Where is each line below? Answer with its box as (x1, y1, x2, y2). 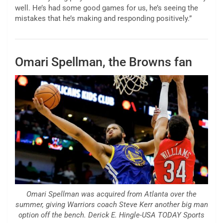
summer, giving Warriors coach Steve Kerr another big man (15, 200, 208, 209)
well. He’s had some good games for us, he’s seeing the (15, 3, 198, 13)
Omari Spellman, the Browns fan (15, 55, 192, 70)
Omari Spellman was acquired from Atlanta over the (26, 189, 197, 199)
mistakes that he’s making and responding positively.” (15, 14, 192, 23)
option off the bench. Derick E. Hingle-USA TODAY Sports (18, 210, 205, 220)
